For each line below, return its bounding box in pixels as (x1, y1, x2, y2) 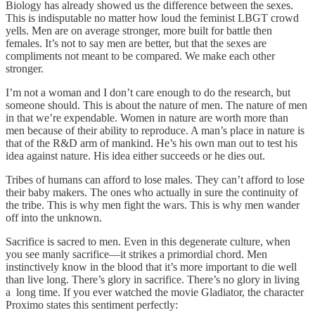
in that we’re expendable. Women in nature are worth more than (6, 112, 288, 124)
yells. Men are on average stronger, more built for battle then (6, 25, 272, 37)
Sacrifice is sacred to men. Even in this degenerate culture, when (6, 236, 290, 248)
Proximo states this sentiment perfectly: (6, 299, 178, 311)
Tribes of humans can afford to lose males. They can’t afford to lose (6, 174, 304, 186)
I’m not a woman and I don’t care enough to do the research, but (6, 86, 290, 99)
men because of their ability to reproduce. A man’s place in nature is (6, 124, 304, 137)
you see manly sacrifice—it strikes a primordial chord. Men (6, 248, 267, 261)
